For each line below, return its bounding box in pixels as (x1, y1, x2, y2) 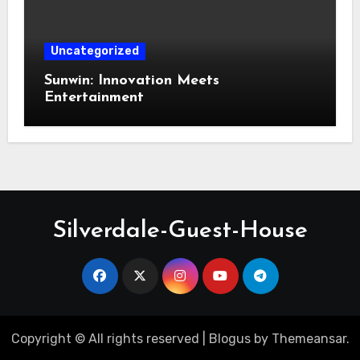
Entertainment (43, 89, 144, 105)
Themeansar (271, 330, 346, 346)
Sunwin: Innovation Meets (43, 72, 219, 88)
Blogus (208, 330, 251, 346)
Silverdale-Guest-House (52, 218, 308, 243)
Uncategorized (50, 43, 139, 58)
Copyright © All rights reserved (10, 330, 199, 346)
